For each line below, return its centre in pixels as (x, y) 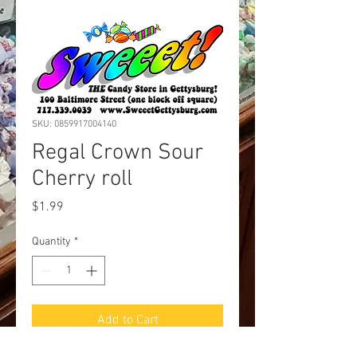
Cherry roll (82, 179)
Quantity (51, 241)
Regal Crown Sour (118, 153)
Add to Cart (127, 320)
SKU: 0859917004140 (74, 124)
